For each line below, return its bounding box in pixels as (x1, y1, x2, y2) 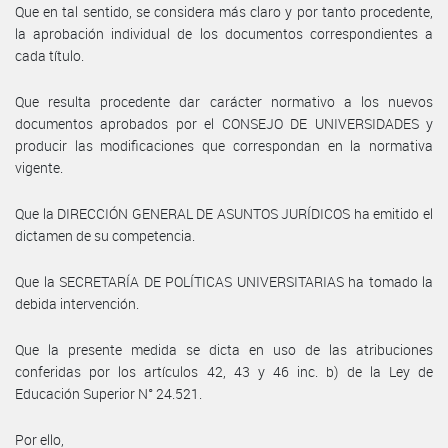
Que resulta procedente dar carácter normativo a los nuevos (15, 91, 433, 111)
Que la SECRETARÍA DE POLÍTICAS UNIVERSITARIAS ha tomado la (15, 271, 433, 291)
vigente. (15, 157, 63, 177)
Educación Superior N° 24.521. (15, 383, 202, 403)
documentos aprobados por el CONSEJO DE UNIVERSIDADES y (15, 113, 433, 133)
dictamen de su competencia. (15, 225, 195, 245)
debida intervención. (15, 293, 139, 313)
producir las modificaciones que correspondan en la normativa (15, 135, 433, 155)
